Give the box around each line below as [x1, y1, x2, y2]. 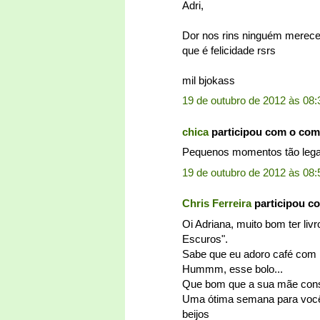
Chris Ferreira [182, 197, 251, 210]
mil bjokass [182, 74, 235, 86]
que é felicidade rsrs [182, 44, 276, 56]
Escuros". [182, 232, 228, 245]
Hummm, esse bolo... [182, 262, 283, 275]
